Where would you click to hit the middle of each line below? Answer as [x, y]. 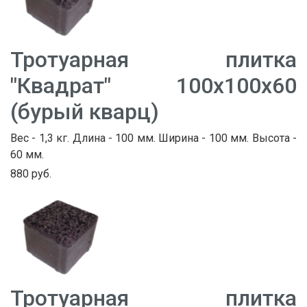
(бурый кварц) [85, 112]
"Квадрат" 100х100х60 [153, 86]
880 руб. [31, 174]
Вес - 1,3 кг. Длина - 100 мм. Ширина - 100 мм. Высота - [153, 138]
